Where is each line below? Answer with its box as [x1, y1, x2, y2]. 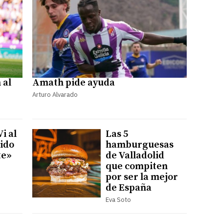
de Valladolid [105, 149, 164, 162]
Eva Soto [105, 195, 131, 204]
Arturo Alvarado [32, 90, 78, 99]
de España [105, 181, 152, 194]
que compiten [105, 160, 168, 173]
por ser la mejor [105, 171, 178, 183]
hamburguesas [105, 138, 174, 151]
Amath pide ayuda [32, 76, 115, 89]
